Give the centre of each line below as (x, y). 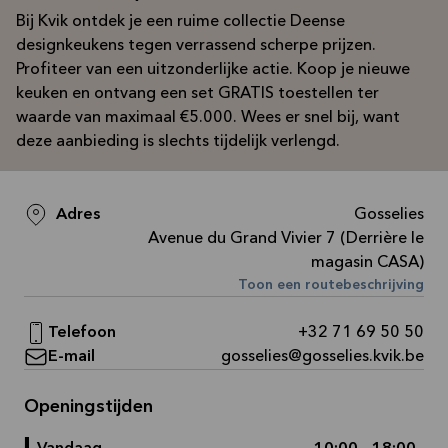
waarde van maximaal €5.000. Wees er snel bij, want (208, 118)
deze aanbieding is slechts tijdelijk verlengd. (178, 142)
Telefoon (82, 333)
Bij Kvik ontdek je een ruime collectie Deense (180, 22)
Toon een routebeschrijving (331, 285)
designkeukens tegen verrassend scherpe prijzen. (196, 46)
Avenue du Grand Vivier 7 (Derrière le (286, 239)
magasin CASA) (367, 263)
